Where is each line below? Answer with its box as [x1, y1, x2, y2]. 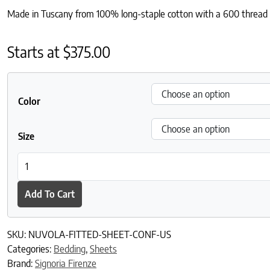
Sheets [90, 243, 117, 256]
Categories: [7, 243, 54, 256]
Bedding [54, 243, 86, 256]
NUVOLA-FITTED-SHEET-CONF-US [28, 228, 171, 241]
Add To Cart [25, 187, 75, 200]
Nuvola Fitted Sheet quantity [17, 152, 131, 165]
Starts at [7, 42, 63, 61]
